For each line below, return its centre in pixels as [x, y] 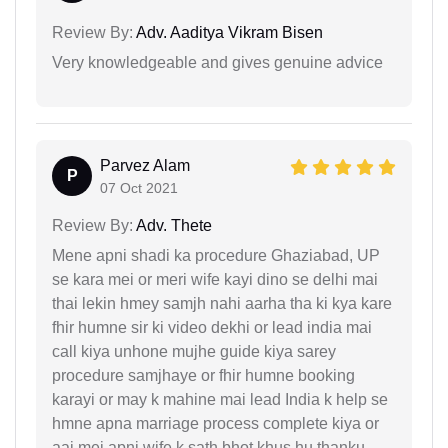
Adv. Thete [172, 225]
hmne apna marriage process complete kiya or [215, 423]
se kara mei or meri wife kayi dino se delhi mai [215, 279]
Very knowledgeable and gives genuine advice [217, 62]
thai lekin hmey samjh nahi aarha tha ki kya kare [222, 303]
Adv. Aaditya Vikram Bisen [228, 32]
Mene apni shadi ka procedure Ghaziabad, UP [216, 255]
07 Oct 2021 [139, 187]
